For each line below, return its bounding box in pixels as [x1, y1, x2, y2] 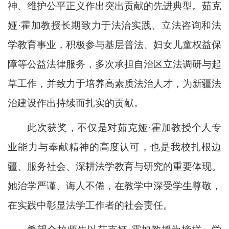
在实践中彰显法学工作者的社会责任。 [8, 199, 173, 211]
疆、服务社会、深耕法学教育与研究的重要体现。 [8, 161, 221, 172]
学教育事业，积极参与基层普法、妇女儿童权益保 [8, 39, 221, 50]
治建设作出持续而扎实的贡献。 [8, 97, 144, 108]
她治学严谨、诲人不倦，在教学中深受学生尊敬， [8, 180, 221, 191]
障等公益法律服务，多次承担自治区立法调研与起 [8, 58, 221, 70]
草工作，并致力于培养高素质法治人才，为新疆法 [8, 78, 221, 89]
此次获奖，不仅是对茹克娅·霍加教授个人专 [27, 122, 221, 133]
